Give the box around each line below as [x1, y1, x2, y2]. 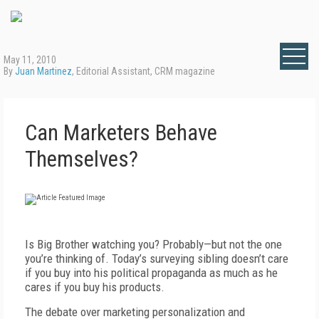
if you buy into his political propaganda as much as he [25, 266, 278, 280]
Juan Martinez [15, 66, 72, 77]
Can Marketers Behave [25, 120, 217, 146]
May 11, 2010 [4, 54, 56, 66]
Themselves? [25, 146, 138, 172]
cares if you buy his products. [25, 280, 167, 294]
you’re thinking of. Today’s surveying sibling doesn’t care [25, 251, 288, 266]
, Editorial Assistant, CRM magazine [72, 66, 215, 77]
